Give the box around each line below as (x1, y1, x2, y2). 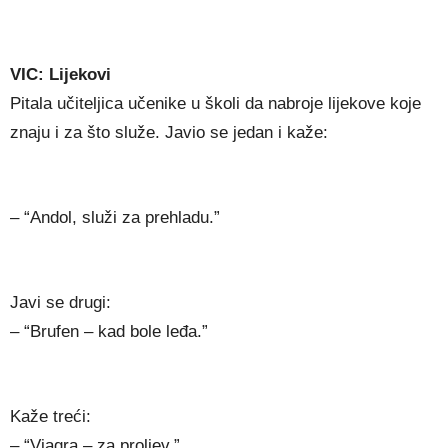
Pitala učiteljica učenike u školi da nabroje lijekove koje (10, 94, 421, 114)
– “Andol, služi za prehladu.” (10, 208, 220, 228)
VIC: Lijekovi (10, 65, 111, 85)
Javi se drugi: (10, 293, 111, 313)
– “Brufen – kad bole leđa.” (10, 322, 208, 342)
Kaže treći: (10, 407, 91, 427)
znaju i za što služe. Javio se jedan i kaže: (10, 123, 328, 143)
